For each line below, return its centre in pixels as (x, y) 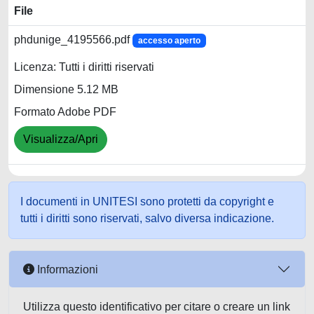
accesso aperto (169, 41)
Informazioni (66, 269)
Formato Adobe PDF (65, 112)
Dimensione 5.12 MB (66, 90)
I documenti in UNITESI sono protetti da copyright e (147, 202)
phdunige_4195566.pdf (73, 40)
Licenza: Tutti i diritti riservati (84, 67)
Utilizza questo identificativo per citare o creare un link (157, 307)
